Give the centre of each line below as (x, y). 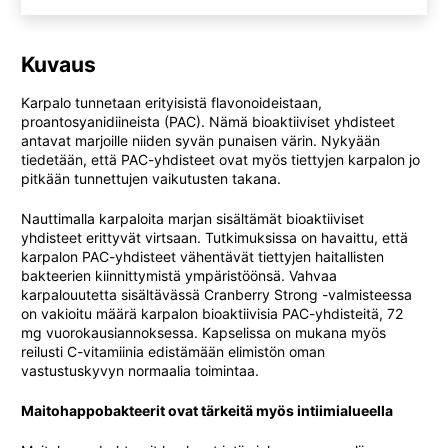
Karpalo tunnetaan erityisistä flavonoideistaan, (171, 102)
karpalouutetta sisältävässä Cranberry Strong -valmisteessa (216, 294)
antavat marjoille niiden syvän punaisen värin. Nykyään (200, 140)
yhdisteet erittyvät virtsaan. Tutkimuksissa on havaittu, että (214, 237)
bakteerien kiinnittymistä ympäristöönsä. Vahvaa (179, 275)
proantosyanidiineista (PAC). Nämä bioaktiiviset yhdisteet (208, 121)
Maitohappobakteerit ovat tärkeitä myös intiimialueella (207, 410)
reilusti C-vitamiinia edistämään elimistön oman (173, 351)
